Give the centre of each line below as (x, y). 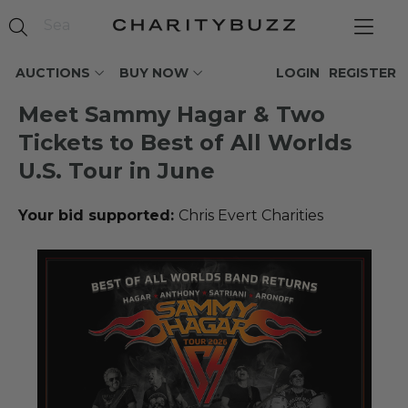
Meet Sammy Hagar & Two (172, 114)
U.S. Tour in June (117, 171)
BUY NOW (154, 73)
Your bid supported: (98, 215)
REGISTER (362, 73)
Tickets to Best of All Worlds (185, 143)
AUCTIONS (53, 73)
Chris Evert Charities (251, 215)
